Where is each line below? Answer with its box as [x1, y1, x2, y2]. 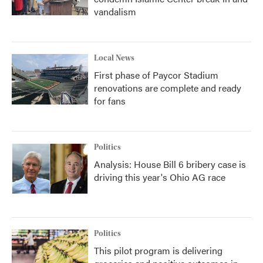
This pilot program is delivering [94, 244, 222, 257]
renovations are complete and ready [94, 81, 241, 95]
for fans [94, 94, 126, 107]
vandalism [94, 5, 136, 18]
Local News [94, 53, 134, 63]
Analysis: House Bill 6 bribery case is [94, 157, 246, 171]
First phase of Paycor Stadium [94, 68, 218, 82]
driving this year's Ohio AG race [94, 170, 225, 184]
